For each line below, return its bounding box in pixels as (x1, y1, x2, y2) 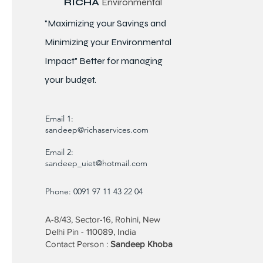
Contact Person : (45, 239, 110, 249)
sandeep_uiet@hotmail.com (45, 158, 147, 169)
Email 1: (45, 113, 76, 124)
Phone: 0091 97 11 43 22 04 (45, 186, 145, 197)
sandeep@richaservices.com (45, 124, 149, 136)
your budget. (45, 74, 96, 86)
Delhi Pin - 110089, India (45, 227, 136, 237)
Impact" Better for (45, 55, 121, 67)
